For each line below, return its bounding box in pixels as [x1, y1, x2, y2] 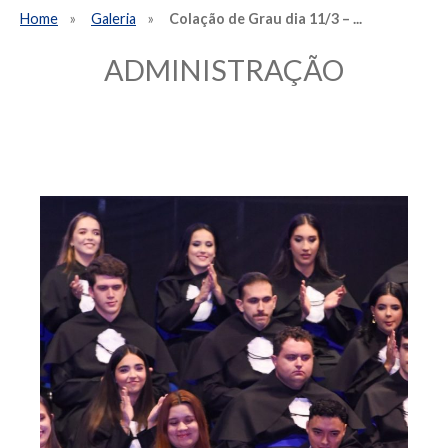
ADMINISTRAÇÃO [104, 53, 344, 88]
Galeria [91, 10, 136, 27]
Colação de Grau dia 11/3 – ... [169, 10, 362, 27]
